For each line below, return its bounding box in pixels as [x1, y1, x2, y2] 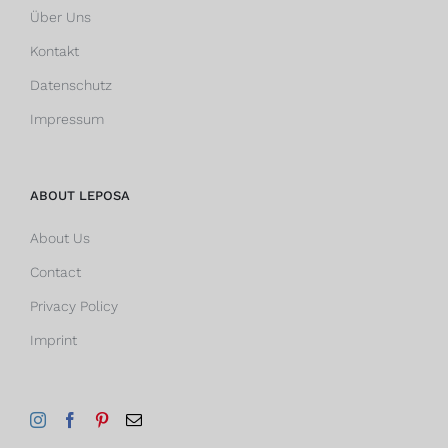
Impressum [30, 111, 104, 128]
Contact [30, 264, 81, 281]
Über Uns [30, 9, 91, 26]
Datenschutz [30, 77, 112, 94]
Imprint [30, 332, 77, 349]
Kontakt [30, 43, 79, 60]
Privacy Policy [30, 298, 118, 315]
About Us [30, 230, 90, 247]
